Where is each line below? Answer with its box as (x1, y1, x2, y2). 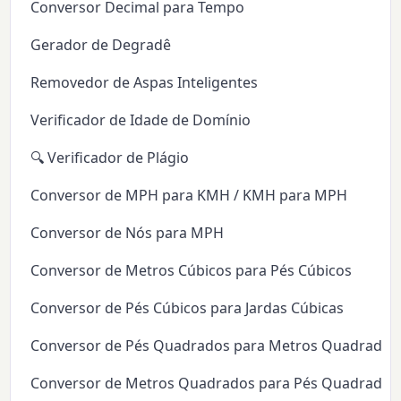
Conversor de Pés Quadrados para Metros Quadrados (30, 336, 399, 356)
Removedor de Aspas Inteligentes (30, 73, 259, 93)
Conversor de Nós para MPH (30, 223, 225, 243)
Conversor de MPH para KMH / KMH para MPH (30, 185, 348, 206)
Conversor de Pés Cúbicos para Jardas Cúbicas (30, 298, 345, 319)
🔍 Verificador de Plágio (30, 148, 190, 168)
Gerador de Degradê (30, 35, 172, 55)
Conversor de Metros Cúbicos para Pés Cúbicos (30, 260, 353, 281)
